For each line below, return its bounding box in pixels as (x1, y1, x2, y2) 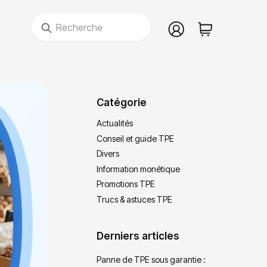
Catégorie (97, 97, 147, 108)
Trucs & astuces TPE (97, 194, 173, 205)
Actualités (97, 118, 133, 129)
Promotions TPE (97, 179, 156, 190)
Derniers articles (97, 229, 180, 242)
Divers (97, 148, 120, 159)
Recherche (51, 20, 99, 31)
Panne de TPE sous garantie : (97, 254, 206, 265)
